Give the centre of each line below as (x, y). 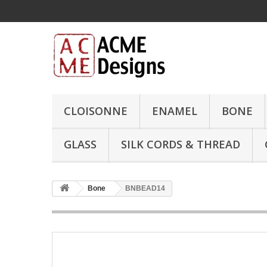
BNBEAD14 (145, 188)
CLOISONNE (96, 111)
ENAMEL (175, 111)
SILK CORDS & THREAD (181, 144)
